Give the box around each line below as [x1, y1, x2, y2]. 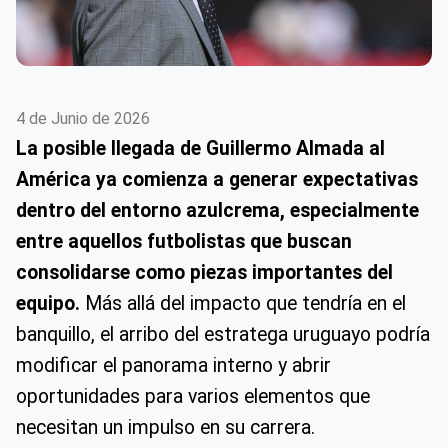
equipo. [16, 291, 80, 315]
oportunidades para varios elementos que [16, 384, 370, 408]
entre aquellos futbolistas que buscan [16, 229, 352, 253]
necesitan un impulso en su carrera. [16, 415, 315, 439]
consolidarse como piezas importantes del [16, 260, 393, 284]
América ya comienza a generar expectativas [16, 167, 418, 191]
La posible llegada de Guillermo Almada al [16, 136, 385, 160]
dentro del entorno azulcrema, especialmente [16, 198, 419, 222]
